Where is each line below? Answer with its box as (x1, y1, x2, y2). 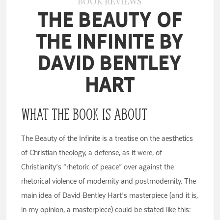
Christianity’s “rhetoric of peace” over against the (21, 162, 174, 172)
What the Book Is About (21, 102, 148, 127)
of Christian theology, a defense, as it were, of (21, 148, 163, 158)
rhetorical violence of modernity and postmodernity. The (21, 176, 196, 186)
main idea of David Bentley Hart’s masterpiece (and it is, (21, 191, 198, 200)
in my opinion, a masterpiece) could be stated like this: (21, 205, 192, 215)
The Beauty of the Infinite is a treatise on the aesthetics (21, 134, 193, 143)
